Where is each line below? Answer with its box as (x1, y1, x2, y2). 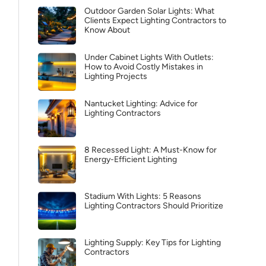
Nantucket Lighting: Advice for (84, 99, 198, 109)
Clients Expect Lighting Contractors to (84, 15, 226, 26)
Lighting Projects (84, 71, 147, 81)
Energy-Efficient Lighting (84, 154, 177, 164)
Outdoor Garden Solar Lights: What (84, 6, 214, 16)
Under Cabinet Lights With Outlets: (84, 52, 214, 62)
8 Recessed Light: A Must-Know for (84, 145, 217, 155)
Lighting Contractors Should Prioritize (84, 201, 223, 211)
